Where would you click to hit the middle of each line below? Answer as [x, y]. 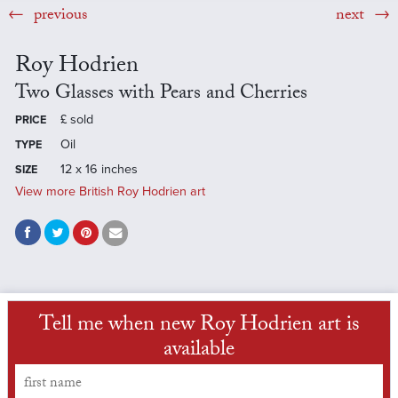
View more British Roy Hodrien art [110, 191]
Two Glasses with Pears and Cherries [161, 94]
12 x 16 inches [99, 169]
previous [58, 16]
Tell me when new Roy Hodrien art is [199, 327]
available [199, 352]
